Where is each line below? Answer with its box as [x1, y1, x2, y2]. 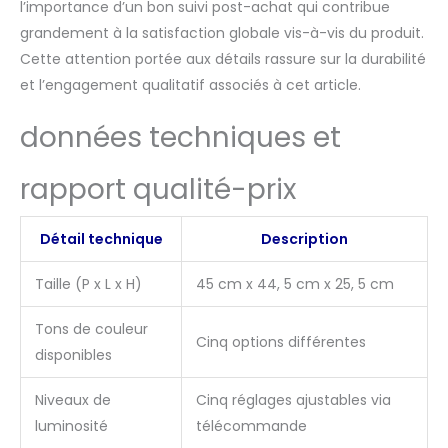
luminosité [35, 415, 108, 436]
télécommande [196, 415, 307, 436]
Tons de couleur [35, 318, 148, 339]
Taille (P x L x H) [35, 273, 142, 294]
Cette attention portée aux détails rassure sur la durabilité [20, 48, 426, 69]
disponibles [35, 344, 112, 365]
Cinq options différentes [196, 331, 366, 352]
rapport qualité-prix [20, 169, 296, 209]
